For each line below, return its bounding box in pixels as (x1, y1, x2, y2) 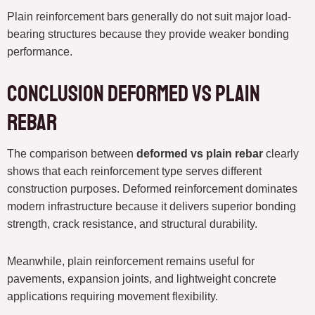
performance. (7, 46, 72, 58)
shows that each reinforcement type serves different (7, 165, 262, 178)
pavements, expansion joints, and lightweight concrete (7, 273, 276, 285)
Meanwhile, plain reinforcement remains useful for (7, 255, 255, 268)
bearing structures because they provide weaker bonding (7, 28, 289, 41)
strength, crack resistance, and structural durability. (7, 218, 257, 231)
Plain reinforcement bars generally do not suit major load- (7, 11, 291, 23)
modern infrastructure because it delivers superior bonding (7, 200, 296, 213)
